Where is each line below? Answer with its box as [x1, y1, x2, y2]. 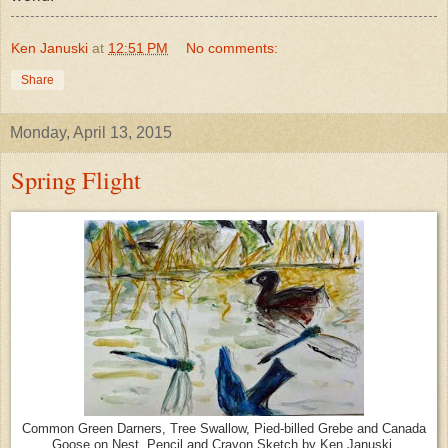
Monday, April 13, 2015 [10, 124, 172, 142]
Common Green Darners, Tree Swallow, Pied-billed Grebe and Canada [22, 422, 426, 437]
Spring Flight [11, 163, 141, 197]
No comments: [186, 40, 279, 57]
